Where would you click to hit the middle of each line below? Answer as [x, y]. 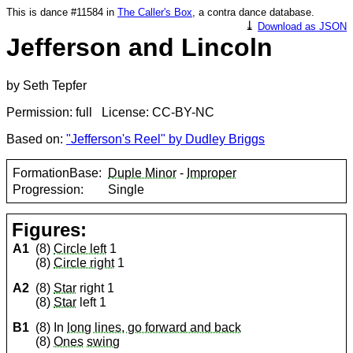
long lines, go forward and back [154, 328]
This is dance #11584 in [62, 12]
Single [126, 189]
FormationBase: [58, 173]
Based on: [36, 139]
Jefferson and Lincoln [139, 47]
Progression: [48, 189]
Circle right [84, 263]
